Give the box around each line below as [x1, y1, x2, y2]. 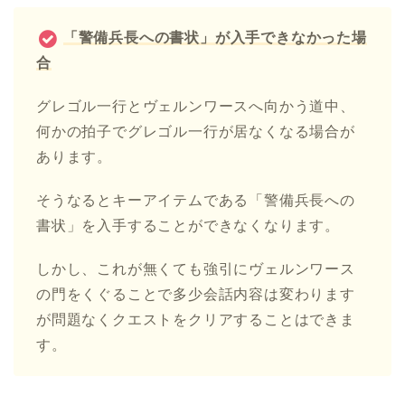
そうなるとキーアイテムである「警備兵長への [36, 193, 355, 209]
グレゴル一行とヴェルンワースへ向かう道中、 [36, 99, 355, 115]
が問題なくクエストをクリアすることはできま [36, 312, 355, 328]
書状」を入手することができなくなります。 [36, 218, 340, 234]
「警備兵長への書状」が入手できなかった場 [62, 30, 367, 46]
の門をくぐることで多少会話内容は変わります [36, 287, 355, 303]
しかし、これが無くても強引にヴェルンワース [36, 261, 355, 278]
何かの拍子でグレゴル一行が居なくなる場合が [36, 124, 355, 140]
